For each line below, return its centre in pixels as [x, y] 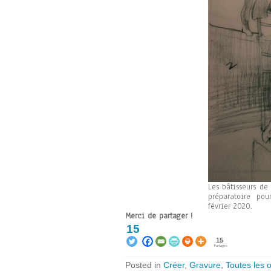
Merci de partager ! [159, 216]
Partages [221, 245]
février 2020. [230, 206]
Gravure [205, 265]
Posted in [144, 265]
